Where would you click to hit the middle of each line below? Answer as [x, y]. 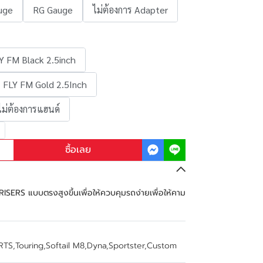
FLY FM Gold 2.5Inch [45, 84]
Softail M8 [65, 246]
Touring [29, 246]
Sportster [127, 246]
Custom [162, 246]
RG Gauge [53, 10]
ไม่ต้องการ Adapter [130, 10]
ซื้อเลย [78, 150]
